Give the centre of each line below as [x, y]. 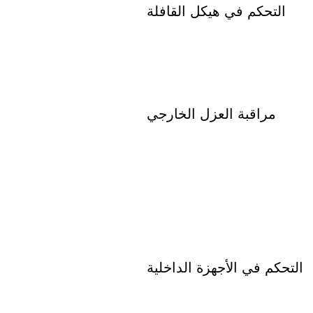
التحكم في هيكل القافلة [216, 11]
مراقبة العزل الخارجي [211, 114]
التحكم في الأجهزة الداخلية [225, 268]
